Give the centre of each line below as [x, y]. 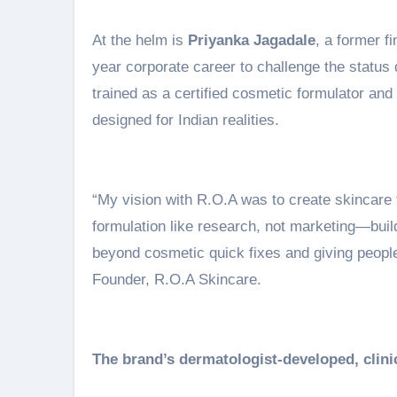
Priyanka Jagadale [252, 40]
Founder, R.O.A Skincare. [177, 280]
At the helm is [140, 40]
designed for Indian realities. [186, 120]
